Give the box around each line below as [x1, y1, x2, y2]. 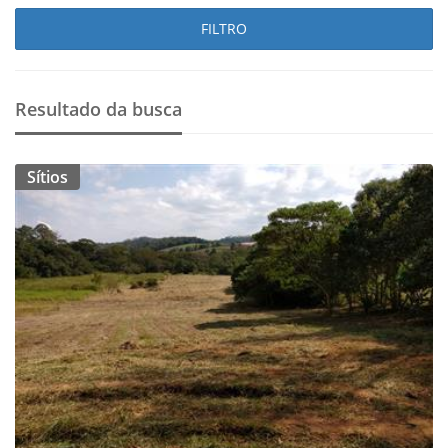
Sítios [27, 165, 68, 188]
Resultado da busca [15, 96, 182, 121]
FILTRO [201, 18, 247, 38]
